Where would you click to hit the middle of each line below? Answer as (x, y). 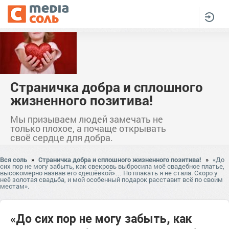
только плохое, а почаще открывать (88, 128)
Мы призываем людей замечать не (87, 119)
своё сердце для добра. (62, 138)
